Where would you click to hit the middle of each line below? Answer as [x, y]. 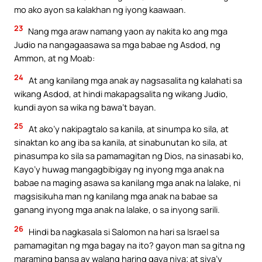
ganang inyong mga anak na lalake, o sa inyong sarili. [117, 210]
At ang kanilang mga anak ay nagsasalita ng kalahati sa [135, 80]
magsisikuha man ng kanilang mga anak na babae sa [116, 196]
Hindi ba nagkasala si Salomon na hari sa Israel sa [123, 232]
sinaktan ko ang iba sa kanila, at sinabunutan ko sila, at [121, 142]
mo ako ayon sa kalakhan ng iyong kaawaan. [100, 9]
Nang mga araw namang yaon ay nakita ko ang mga [127, 31]
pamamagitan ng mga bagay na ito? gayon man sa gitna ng [130, 245]
